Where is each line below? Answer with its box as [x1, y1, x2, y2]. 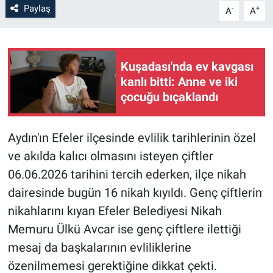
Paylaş [23, 2, 51, 14]
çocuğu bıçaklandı [121, 90, 218, 105]
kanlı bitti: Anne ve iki [121, 74, 238, 90]
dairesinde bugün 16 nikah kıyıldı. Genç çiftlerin [7, 185, 262, 200]
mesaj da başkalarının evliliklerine [7, 239, 191, 255]
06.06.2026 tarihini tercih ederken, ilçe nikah [7, 166, 246, 182]
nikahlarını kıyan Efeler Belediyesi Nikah [7, 203, 222, 218]
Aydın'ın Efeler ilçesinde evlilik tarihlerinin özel [7, 130, 256, 145]
